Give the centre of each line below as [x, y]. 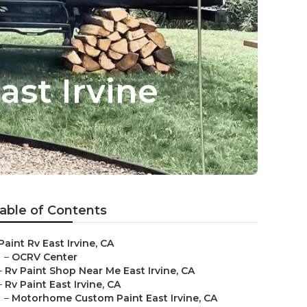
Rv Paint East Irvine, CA [63, 284]
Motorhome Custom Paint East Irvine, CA [114, 298]
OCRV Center [45, 257]
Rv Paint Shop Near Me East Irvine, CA [100, 271]
